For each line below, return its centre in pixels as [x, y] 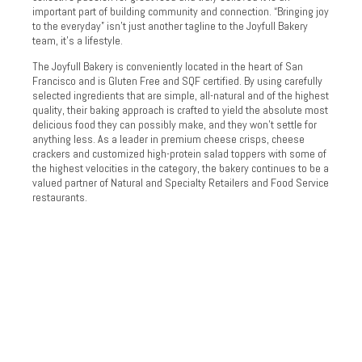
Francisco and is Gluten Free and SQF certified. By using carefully [177, 80]
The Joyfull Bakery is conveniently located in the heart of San [168, 66]
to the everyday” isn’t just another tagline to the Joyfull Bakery [170, 25]
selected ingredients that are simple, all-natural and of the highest [181, 95]
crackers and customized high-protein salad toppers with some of [179, 153]
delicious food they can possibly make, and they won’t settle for [175, 124]
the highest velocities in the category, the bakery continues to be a [181, 168]
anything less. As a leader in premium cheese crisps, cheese [168, 139]
